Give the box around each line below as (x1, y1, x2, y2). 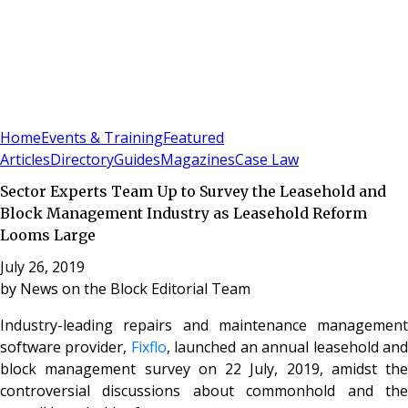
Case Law (235, 149, 299, 170)
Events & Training (41, 127, 163, 148)
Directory (50, 149, 114, 170)
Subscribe (35, 106, 96, 124)
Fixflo (130, 336, 167, 357)
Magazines (160, 149, 235, 170)
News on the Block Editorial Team (20, 278, 250, 299)
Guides (114, 149, 160, 170)
